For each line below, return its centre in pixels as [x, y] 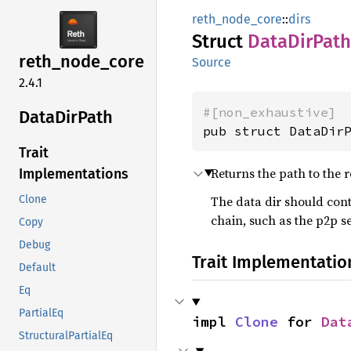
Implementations [74, 174]
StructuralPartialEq [66, 336]
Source [212, 62]
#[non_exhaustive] [270, 112]
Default [37, 268]
